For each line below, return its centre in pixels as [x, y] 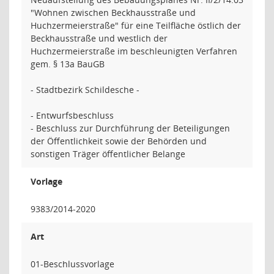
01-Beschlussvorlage [72, 264]
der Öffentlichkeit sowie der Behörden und [119, 141]
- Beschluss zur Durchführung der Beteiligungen [130, 128]
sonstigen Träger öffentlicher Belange [108, 154]
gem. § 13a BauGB [68, 64]
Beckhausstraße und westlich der [99, 38]
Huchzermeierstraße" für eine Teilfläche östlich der [136, 25]
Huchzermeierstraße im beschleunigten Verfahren [134, 51]
